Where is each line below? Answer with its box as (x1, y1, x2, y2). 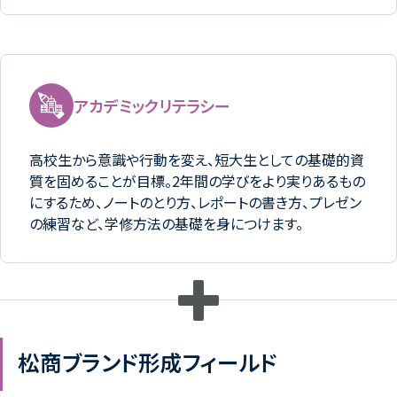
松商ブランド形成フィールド (17, 346, 277, 378)
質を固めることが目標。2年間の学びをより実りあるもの (29, 169, 365, 191)
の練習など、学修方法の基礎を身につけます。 (29, 212, 303, 234)
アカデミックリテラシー (74, 93, 230, 117)
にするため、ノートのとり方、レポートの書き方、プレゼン (29, 191, 362, 213)
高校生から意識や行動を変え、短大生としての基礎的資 (29, 148, 364, 170)
